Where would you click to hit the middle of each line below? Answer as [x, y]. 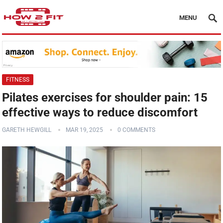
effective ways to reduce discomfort [100, 113]
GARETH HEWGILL [27, 130]
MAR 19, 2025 [85, 130]
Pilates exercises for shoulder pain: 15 [105, 98]
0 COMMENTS [137, 130]
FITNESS [18, 80]
